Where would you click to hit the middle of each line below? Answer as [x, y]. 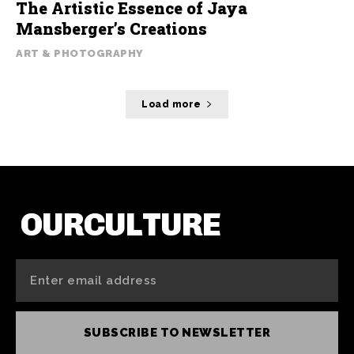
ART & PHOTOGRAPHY [80, 53]
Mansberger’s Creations [111, 28]
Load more [171, 104]
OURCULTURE [121, 224]
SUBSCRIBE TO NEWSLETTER [177, 333]
